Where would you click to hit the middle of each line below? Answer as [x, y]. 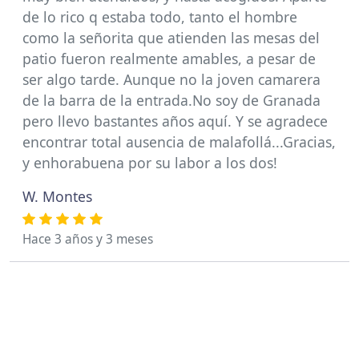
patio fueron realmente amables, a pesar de [169, 58]
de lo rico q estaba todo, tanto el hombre [160, 17]
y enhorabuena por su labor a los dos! [150, 163]
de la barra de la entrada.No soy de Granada [171, 100]
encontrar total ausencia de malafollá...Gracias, [179, 142]
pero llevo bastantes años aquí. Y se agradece [175, 121]
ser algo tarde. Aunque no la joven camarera [171, 79]
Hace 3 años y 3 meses [88, 239]
